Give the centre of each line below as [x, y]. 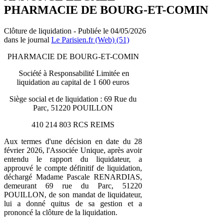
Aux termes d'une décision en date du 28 [73, 141]
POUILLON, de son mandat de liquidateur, [73, 194]
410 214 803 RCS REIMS [73, 124]
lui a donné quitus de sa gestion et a [73, 203]
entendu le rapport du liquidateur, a [73, 159]
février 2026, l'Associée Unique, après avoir [73, 150]
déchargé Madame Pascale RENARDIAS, [73, 177]
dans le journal [28, 39]
